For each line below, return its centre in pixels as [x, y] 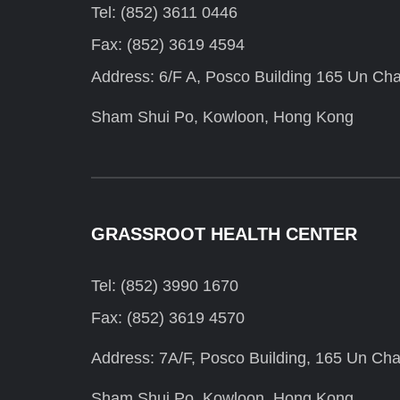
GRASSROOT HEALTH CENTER [224, 234]
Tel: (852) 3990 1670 [165, 286]
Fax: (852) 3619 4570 [168, 318]
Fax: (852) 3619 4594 [168, 45]
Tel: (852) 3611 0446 [164, 13]
